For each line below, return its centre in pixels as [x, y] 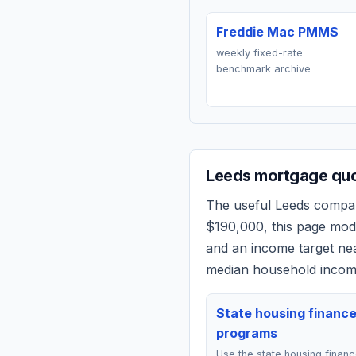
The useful [240, 205]
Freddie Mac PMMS [277, 32]
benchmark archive [263, 69]
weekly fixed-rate [259, 53]
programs [247, 333]
